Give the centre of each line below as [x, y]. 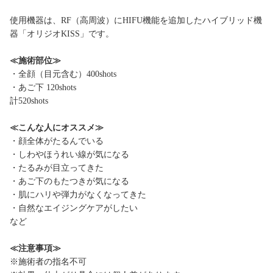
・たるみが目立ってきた [57, 168]
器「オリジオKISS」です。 [62, 34]
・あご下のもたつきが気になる [69, 182]
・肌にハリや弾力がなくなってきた [78, 195]
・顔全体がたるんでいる [57, 141]
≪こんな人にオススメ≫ [57, 128]
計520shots [29, 101]
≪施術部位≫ [35, 61]
